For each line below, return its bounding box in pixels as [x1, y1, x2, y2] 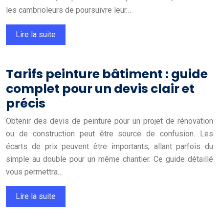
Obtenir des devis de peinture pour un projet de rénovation [6, 116, 213, 126]
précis [6, 94, 45, 112]
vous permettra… [6, 167, 63, 176]
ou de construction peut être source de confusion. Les [6, 129, 213, 138]
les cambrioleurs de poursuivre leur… [6, 5, 131, 15]
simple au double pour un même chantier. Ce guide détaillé [6, 154, 213, 164]
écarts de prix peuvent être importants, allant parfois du [6, 141, 213, 151]
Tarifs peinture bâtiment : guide [6, 65, 208, 83]
